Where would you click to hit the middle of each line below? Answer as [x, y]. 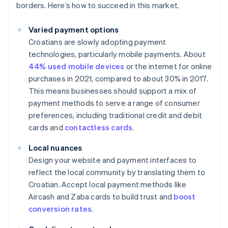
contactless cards [99, 127]
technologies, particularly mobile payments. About [117, 54]
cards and [47, 127]
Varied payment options [74, 30]
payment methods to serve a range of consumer [114, 103]
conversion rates [60, 209]
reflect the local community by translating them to [117, 172]
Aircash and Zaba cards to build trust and [101, 197]
